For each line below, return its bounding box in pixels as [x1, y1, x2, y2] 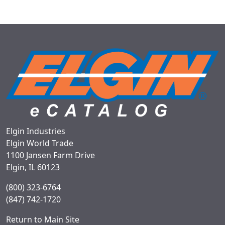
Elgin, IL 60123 [6, 162, 60, 173]
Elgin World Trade [6, 138, 73, 149]
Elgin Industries [6, 126, 65, 137]
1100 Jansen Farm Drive [6, 150, 95, 161]
